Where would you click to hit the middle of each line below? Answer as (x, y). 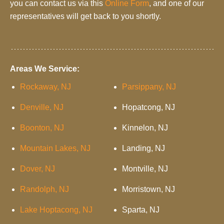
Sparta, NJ (141, 210)
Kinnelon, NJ (145, 128)
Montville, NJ (145, 169)
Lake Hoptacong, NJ (56, 210)
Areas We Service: (45, 69)
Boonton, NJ (42, 128)
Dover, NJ (37, 169)
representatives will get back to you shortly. (85, 16)
